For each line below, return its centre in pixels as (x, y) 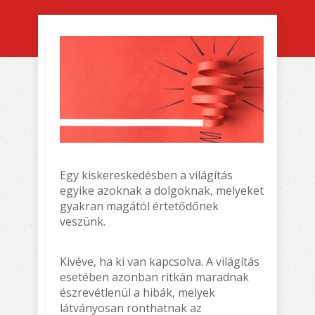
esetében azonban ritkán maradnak (154, 277)
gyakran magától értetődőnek (139, 206)
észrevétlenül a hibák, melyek (137, 292)
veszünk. (83, 221)
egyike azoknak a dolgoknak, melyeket (162, 190)
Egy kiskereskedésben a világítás (146, 175)
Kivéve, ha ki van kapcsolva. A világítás (160, 261)
